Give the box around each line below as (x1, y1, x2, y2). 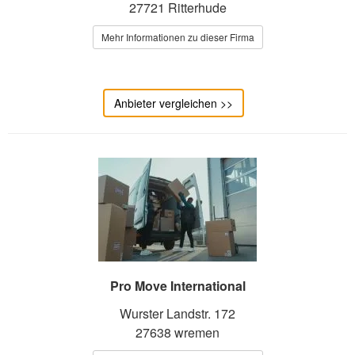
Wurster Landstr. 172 (120, 304, 235, 323)
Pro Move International (109, 277, 246, 296)
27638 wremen (136, 323, 219, 342)
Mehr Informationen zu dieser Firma (101, 30, 254, 44)
